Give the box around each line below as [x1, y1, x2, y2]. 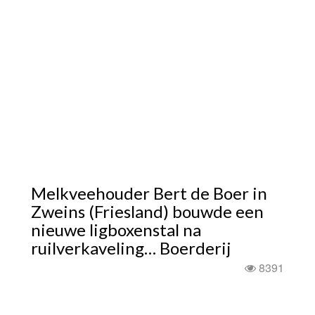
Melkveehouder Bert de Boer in [31, 183, 267, 203]
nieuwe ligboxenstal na [31, 219, 201, 240]
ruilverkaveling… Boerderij [31, 238, 231, 258]
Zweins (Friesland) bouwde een [31, 201, 264, 221]
